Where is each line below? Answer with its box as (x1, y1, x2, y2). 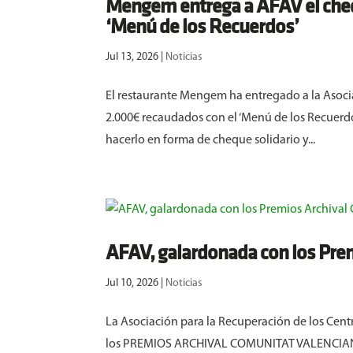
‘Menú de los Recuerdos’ (106, 17, 299, 39)
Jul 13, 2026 (106, 51, 159, 64)
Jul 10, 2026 (106, 277, 159, 290)
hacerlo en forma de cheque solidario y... (106, 134, 316, 147)
